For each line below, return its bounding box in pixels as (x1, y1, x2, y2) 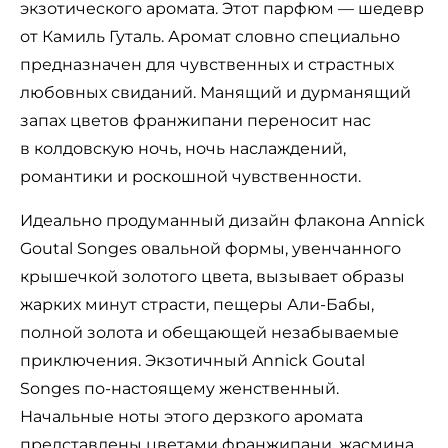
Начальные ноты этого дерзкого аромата (20, 407, 363, 427)
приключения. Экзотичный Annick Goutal (20, 351, 365, 371)
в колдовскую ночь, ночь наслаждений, (20, 139, 346, 159)
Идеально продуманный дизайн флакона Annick (20, 211, 425, 231)
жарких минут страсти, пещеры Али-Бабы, (20, 295, 374, 315)
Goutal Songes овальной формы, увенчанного (20, 239, 401, 259)
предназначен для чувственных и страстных (20, 55, 394, 75)
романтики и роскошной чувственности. (20, 167, 361, 187)
